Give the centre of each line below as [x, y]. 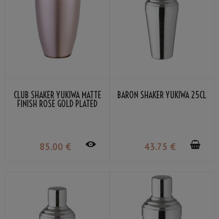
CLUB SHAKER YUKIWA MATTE [57, 95]
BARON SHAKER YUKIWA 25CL [162, 95]
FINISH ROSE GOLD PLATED [57, 104]
